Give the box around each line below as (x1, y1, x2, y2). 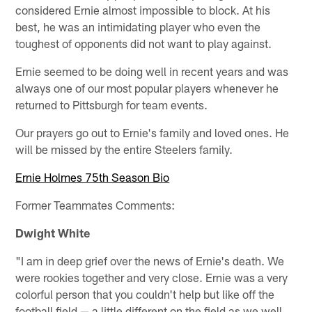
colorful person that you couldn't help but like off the (15, 286, 275, 301)
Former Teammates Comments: (15, 197, 175, 212)
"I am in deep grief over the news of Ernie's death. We (15, 253, 285, 267)
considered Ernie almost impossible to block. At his (15, 2, 271, 17)
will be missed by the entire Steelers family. (15, 141, 233, 156)
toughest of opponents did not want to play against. (15, 36, 272, 50)
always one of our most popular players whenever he (15, 80, 279, 95)
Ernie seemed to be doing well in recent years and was (15, 63, 289, 78)
